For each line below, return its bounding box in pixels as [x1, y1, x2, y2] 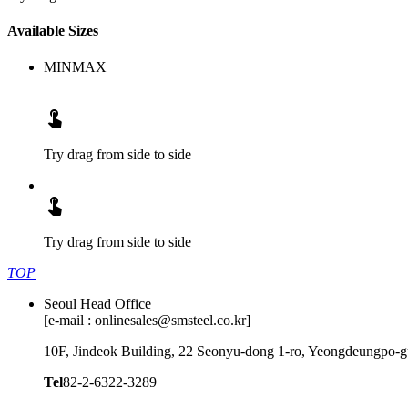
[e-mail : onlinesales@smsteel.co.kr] [44, 311, 250, 328]
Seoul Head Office [44, 295, 151, 311]
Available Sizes [7, 23, 98, 39]
